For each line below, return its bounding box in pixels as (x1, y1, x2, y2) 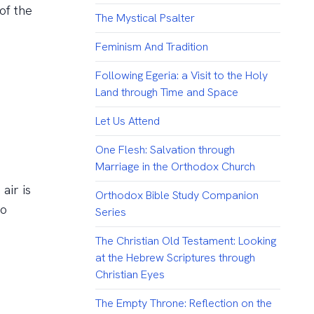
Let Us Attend (95, 114, 160, 129)
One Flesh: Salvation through (95, 142, 235, 158)
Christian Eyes (95, 267, 165, 282)
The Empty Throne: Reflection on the (95, 296, 272, 311)
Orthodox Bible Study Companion (95, 188, 259, 203)
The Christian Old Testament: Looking (95, 233, 276, 249)
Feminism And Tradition (95, 39, 208, 55)
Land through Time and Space (95, 85, 238, 100)
